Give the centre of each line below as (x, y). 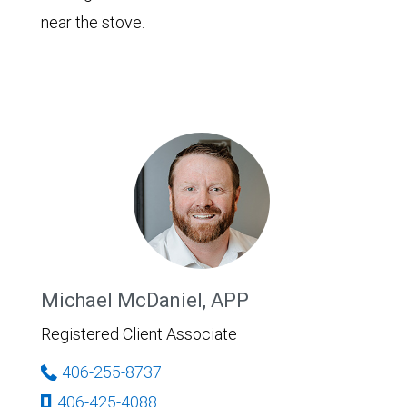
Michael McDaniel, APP (145, 300)
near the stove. (93, 22)
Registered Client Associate (139, 334)
